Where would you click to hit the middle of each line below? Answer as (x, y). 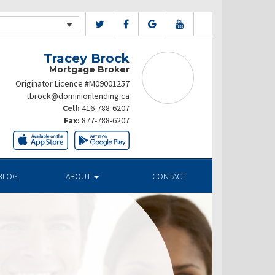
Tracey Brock (87, 58)
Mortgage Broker (89, 69)
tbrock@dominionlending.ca (78, 96)
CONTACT (169, 176)
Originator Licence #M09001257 (72, 83)
